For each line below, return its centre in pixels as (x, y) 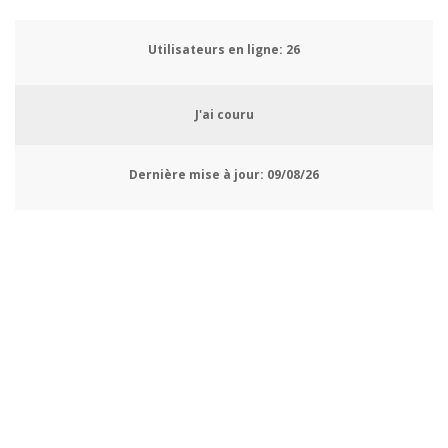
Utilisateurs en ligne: (215, 50)
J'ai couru (224, 115)
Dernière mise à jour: (196, 175)
